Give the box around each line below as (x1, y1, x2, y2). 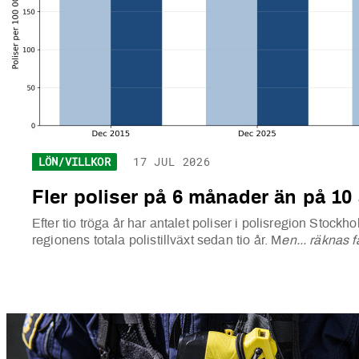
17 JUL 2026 (132, 154, 211, 170)
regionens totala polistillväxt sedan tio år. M (32, 234, 282, 248)
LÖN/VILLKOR (38, 154, 111, 170)
